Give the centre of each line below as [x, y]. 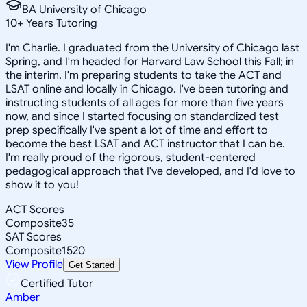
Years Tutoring [60, 23]
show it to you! [42, 185]
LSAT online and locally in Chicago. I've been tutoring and [147, 89]
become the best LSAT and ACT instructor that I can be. [145, 144]
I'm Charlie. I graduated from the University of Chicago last [152, 48]
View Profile [34, 264]
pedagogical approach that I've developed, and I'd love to [150, 171]
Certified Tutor [57, 283]
